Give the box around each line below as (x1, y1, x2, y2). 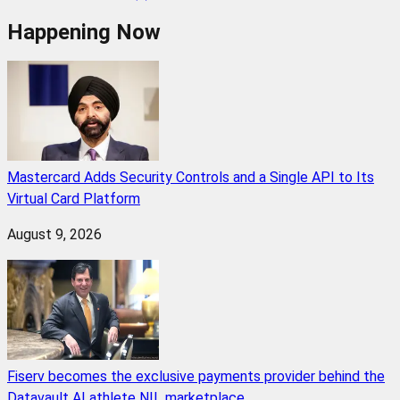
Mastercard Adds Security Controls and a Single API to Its (7, 169, 374, 187)
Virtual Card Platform (7, 190, 140, 208)
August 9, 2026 (7, 226, 102, 244)
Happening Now (7, 20, 161, 46)
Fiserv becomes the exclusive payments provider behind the (7, 368, 385, 386)
